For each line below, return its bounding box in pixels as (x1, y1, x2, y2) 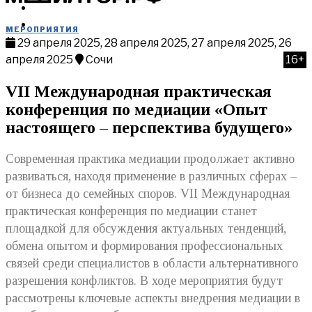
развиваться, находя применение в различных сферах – (6, 169, 297, 184)
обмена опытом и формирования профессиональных (6, 239, 283, 253)
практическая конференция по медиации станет (6, 204, 257, 219)
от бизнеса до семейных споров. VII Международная (6, 187, 290, 201)
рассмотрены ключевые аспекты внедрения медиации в (6, 291, 300, 306)
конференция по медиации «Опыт (6, 100, 267, 119)
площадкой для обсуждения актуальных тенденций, (6, 221, 286, 236)
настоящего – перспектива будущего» (6, 118, 292, 137)
